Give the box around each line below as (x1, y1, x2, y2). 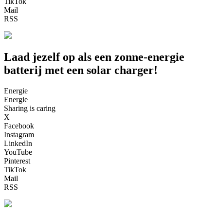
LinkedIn (4, 139, 32, 147)
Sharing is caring (4, 104, 55, 112)
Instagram (4, 130, 34, 139)
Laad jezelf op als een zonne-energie (4, 50, 184, 63)
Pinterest (4, 156, 30, 165)
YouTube (4, 147, 32, 156)
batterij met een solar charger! (4, 63, 158, 76)
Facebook (4, 121, 34, 130)
